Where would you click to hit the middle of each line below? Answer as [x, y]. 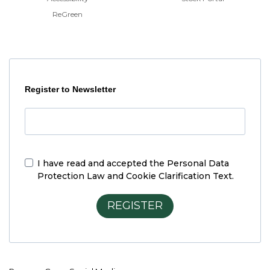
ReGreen [67, 14]
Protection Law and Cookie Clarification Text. [136, 176]
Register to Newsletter [70, 89]
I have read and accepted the [102, 163]
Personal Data [198, 163]
